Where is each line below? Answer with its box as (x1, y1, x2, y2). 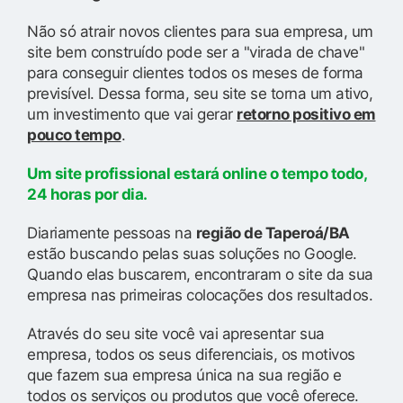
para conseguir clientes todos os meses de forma (27, 63, 363, 82)
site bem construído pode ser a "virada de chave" (27, 42, 364, 61)
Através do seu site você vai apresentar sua (27, 324, 325, 343)
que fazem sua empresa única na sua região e (27, 365, 342, 384)
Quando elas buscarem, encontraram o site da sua (27, 264, 373, 283)
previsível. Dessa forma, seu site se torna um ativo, (27, 84, 372, 103)
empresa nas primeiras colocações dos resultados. (27, 285, 372, 304)
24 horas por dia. (27, 184, 148, 203)
